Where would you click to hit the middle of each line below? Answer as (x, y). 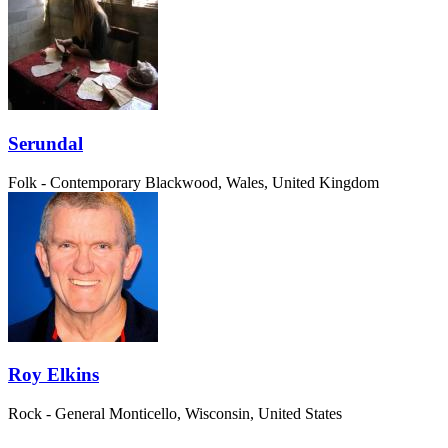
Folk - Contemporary (74, 182)
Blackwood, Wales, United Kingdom (262, 182)
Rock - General (56, 413)
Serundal (45, 143)
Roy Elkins (53, 375)
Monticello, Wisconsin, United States (225, 413)
